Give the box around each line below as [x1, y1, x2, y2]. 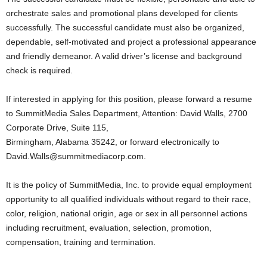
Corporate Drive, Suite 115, [6, 123, 108, 132]
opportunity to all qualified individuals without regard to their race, [6, 194, 251, 204]
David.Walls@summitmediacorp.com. [6, 151, 146, 161]
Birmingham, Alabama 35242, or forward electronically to [6, 137, 219, 147]
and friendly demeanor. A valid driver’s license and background [6, 51, 242, 61]
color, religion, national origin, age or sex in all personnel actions [6, 209, 247, 218]
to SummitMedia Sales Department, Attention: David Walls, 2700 [6, 108, 247, 118]
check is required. [6, 66, 73, 75]
